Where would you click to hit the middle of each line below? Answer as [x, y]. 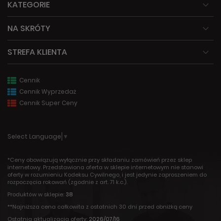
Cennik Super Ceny [48, 103]
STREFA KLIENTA [37, 52]
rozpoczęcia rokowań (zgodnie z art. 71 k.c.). [67, 182]
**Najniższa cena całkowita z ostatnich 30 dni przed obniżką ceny [100, 207]
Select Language [34, 137]
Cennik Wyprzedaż [47, 92]
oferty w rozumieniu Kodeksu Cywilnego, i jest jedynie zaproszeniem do [107, 175]
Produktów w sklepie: [37, 195]
